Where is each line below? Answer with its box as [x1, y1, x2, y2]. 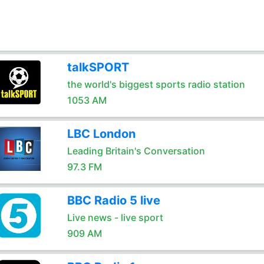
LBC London [67, 127, 136, 141]
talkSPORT [67, 60, 129, 74]
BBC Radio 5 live [67, 193, 160, 207]
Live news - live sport [67, 212, 163, 223]
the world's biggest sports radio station [67, 78, 245, 90]
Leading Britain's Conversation [67, 145, 205, 157]
